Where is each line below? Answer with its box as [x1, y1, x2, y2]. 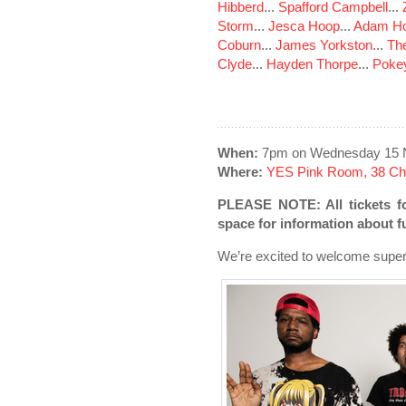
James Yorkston [275, 37, 372, 53]
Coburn [217, 37, 261, 53]
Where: [217, 164, 263, 179]
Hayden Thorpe [266, 56, 358, 72]
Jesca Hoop [268, 18, 340, 34]
